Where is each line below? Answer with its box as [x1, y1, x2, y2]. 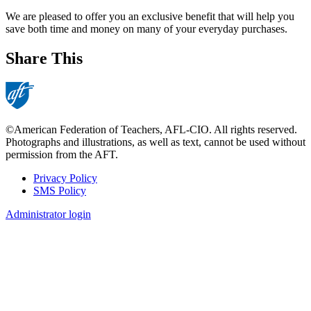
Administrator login [6, 208, 91, 221]
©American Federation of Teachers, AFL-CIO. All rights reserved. [6, 124, 297, 136]
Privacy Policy [33, 172, 97, 185]
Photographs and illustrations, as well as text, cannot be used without [6, 136, 305, 149]
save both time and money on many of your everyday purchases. [6, 23, 287, 35]
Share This [6, 49, 83, 68]
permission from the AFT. [6, 149, 118, 161]
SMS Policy [33, 185, 86, 197]
